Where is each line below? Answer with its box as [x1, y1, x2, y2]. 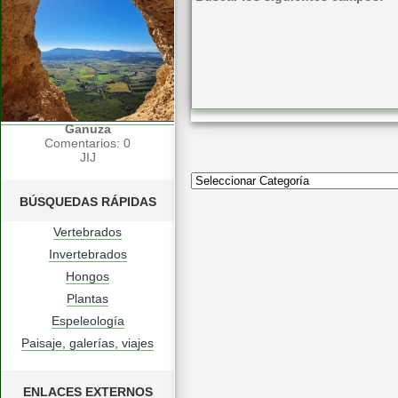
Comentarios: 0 [44, 136, 131, 150]
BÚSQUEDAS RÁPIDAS [19, 195, 156, 209]
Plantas [67, 291, 108, 306]
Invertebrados [48, 247, 127, 261]
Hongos [66, 269, 109, 283]
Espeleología [51, 314, 124, 328]
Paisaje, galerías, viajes [21, 336, 154, 350]
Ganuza [64, 122, 111, 136]
